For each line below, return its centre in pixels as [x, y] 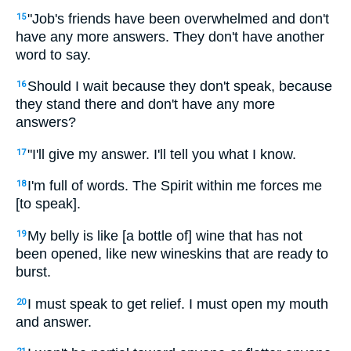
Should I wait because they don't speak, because [180, 87]
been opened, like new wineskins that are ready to [172, 253]
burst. [33, 271]
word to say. [53, 54]
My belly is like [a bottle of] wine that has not [165, 235]
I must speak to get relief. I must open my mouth [178, 304]
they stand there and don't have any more [145, 105]
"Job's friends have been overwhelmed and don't [178, 18]
